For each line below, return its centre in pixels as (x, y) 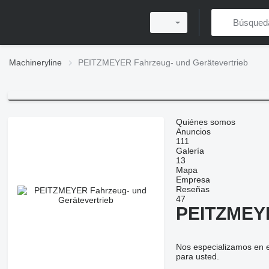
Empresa (193, 180)
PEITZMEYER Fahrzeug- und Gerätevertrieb (163, 62)
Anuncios (193, 132)
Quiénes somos (205, 122)
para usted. (197, 257)
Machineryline (35, 62)
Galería (190, 151)
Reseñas (192, 189)
